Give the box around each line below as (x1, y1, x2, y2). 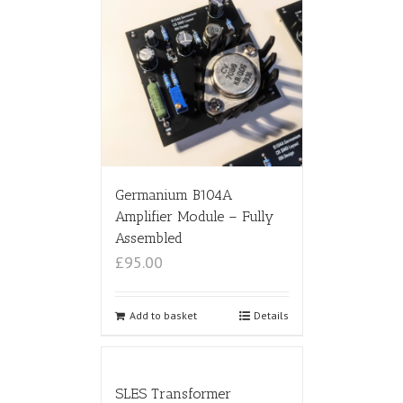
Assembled (114, 229, 183, 247)
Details (253, 309, 289, 323)
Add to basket (129, 309, 197, 323)
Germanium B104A (114, 186, 232, 204)
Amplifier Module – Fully (114, 208, 273, 226)
